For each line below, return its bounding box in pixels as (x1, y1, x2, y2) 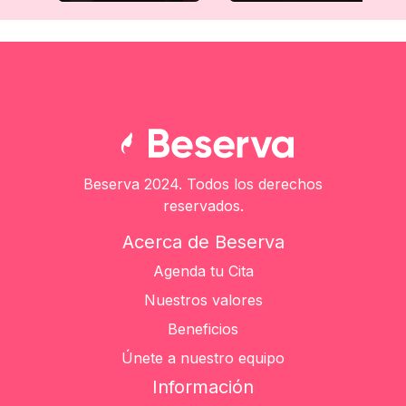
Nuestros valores (143, 290, 263, 309)
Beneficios (168, 319, 238, 338)
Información (152, 375, 254, 398)
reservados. (162, 196, 244, 215)
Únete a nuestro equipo (121, 348, 285, 367)
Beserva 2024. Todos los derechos (83, 174, 323, 193)
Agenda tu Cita (152, 261, 254, 280)
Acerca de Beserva (121, 230, 285, 253)
